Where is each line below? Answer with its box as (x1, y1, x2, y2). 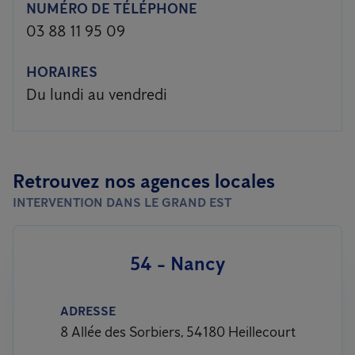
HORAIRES (26, 63, 97, 81)
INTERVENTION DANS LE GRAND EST (13, 195, 231, 210)
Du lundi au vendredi (26, 85, 167, 104)
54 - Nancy (130, 252, 225, 275)
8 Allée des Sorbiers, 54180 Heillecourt (59, 323, 296, 341)
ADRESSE (59, 303, 116, 319)
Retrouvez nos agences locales (13, 170, 275, 193)
